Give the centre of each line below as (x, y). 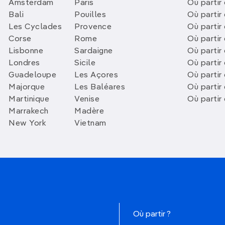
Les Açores (96, 75)
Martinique (29, 99)
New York (27, 124)
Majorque (27, 87)
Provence (93, 27)
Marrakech (29, 111)
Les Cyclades (35, 27)
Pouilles (90, 15)
